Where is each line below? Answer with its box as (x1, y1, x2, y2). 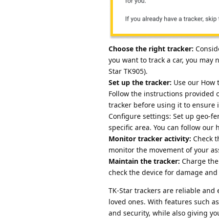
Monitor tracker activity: (109, 134, 191, 144)
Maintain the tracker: (109, 156, 180, 166)
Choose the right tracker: (109, 44, 194, 54)
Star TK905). (109, 66, 148, 76)
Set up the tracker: (109, 78, 172, 88)
